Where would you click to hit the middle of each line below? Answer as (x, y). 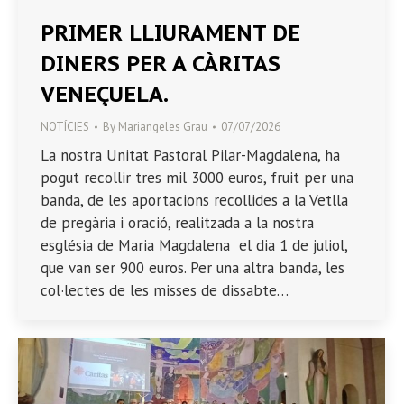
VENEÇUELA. (105, 95)
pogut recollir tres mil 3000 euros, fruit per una (197, 178)
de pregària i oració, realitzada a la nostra (177, 223)
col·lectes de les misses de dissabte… (165, 291)
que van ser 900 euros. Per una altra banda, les (193, 268)
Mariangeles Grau (163, 127)
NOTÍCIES (65, 127)
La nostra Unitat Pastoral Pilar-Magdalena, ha (190, 156)
